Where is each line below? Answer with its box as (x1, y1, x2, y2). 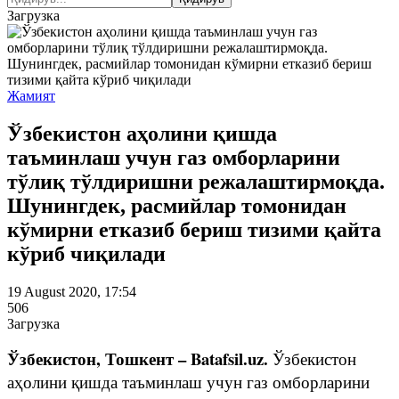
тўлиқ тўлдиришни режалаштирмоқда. (7, 169, 385, 193)
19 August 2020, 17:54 (7, 283, 136, 299)
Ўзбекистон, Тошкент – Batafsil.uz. (7, 346, 273, 370)
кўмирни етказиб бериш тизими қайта (7, 217, 381, 241)
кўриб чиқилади (7, 241, 166, 265)
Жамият (7, 88, 55, 103)
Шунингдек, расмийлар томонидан (7, 193, 346, 217)
